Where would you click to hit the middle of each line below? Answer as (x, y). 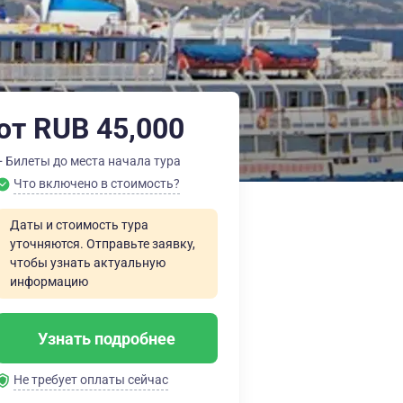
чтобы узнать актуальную (88, 263)
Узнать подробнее (107, 338)
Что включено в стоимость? (97, 184)
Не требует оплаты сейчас (91, 380)
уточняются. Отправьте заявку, (103, 244)
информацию (49, 282)
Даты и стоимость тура (79, 225)
